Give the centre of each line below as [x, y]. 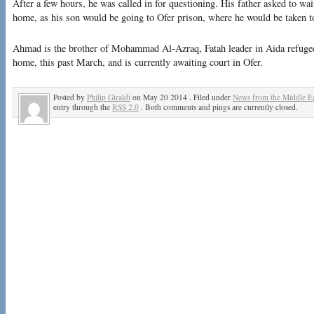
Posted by [70, 97]
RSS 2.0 [125, 107]
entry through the [83, 107]
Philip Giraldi [109, 97]
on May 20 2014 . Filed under [182, 97]
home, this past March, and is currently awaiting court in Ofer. [138, 62]
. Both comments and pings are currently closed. [218, 107]
